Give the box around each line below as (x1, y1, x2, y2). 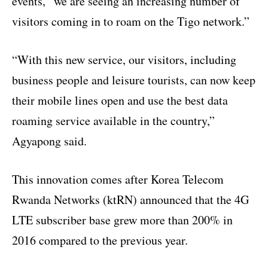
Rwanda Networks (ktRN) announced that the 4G (12, 191, 249, 208)
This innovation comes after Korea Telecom (12, 170, 224, 187)
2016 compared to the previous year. (12, 232, 188, 248)
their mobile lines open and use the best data (12, 92, 228, 108)
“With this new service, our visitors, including (12, 51, 236, 68)
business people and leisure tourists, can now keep (12, 71, 255, 88)
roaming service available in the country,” (12, 112, 215, 129)
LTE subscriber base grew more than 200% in (12, 211, 233, 228)
